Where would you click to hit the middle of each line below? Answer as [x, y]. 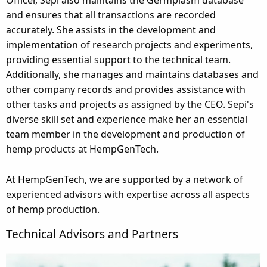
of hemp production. [53, 209]
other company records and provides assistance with [126, 89]
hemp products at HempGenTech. [82, 149]
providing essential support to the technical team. [118, 59]
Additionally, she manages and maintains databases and [132, 74]
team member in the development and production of [125, 134]
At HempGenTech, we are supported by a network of [125, 179]
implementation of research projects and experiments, [129, 44]
